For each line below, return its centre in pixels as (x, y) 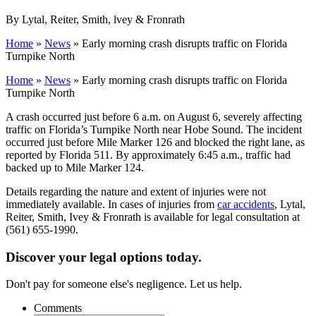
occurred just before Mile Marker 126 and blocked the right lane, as (155, 142)
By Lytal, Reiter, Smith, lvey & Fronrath (95, 19)
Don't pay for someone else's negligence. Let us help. (124, 284)
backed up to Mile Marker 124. (75, 167)
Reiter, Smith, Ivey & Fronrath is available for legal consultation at (153, 217)
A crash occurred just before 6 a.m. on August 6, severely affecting (154, 116)
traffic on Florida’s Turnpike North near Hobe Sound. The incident (154, 129)
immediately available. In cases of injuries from (111, 204)
